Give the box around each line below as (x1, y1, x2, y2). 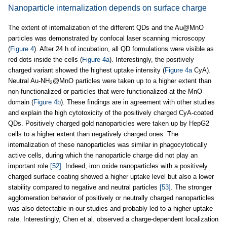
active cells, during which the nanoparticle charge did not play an (8, 151, 198, 159)
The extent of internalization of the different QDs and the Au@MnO (8, 23, 204, 31)
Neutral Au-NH (8, 77, 50, 85)
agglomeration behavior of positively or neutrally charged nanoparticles (8, 194, 214, 202)
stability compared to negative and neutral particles (8, 183, 160, 191)
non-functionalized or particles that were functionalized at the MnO (8, 87, 202, 95)
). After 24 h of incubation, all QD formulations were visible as (34, 45, 214, 53)
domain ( (8, 98, 33, 106)
